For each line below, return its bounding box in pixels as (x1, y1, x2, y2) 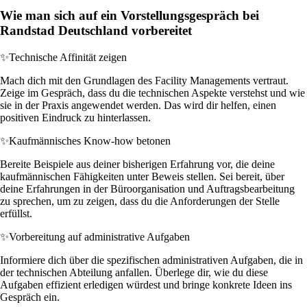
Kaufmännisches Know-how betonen (9, 134, 171, 147)
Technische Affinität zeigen (9, 51, 127, 63)
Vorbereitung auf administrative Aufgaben (9, 230, 190, 243)
